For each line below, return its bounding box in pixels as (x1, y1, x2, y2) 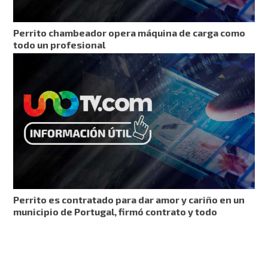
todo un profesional (13, 39, 106, 51)
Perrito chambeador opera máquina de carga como (13, 27, 246, 39)
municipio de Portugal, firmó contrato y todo (13, 206, 218, 218)
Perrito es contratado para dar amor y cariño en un (13, 194, 245, 206)
